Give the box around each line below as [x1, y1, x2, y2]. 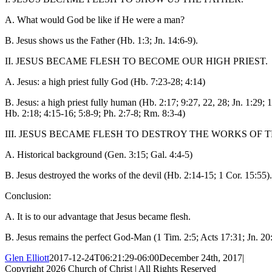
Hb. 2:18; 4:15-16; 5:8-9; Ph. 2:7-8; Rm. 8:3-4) [5, 107, 185, 118]
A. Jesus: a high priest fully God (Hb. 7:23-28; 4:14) [5, 76, 205, 87]
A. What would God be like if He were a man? [5, 14, 185, 25]
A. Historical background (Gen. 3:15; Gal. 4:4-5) [5, 149, 192, 160]
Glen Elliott [5, 252, 49, 263]
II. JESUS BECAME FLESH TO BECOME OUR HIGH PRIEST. [5, 55, 268, 66]
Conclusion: [5, 190, 51, 201]
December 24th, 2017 [159, 252, 242, 263]
